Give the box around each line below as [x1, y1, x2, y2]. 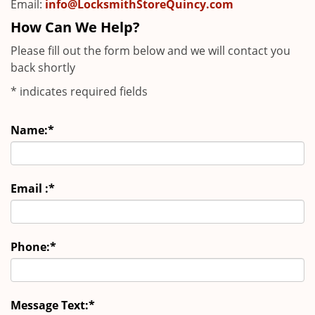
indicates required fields [17, 84, 148, 99]
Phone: [11, 239, 50, 255]
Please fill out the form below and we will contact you [11, 43, 290, 58]
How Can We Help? [11, 18, 140, 37]
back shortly [11, 60, 75, 75]
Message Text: [11, 297, 89, 313]
